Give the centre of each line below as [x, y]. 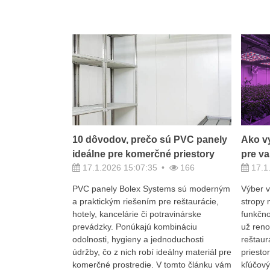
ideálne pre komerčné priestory [143, 154]
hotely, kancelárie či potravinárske [137, 214]
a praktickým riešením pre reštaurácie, [145, 201]
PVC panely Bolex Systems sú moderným [151, 188]
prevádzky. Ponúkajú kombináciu [134, 226]
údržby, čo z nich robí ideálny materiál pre [152, 252]
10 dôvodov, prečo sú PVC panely [149, 139]
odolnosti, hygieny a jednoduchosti [138, 239]
